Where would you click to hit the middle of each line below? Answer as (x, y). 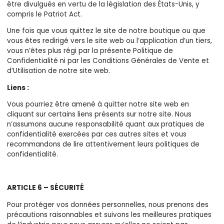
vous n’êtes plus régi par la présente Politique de (90, 51)
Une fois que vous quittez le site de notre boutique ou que (106, 31)
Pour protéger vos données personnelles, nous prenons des (107, 204)
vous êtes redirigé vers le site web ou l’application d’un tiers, (109, 41)
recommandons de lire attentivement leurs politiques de (103, 144)
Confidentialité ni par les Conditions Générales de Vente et (108, 61)
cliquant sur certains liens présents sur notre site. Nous (99, 114)
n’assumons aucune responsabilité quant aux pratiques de (105, 124)
